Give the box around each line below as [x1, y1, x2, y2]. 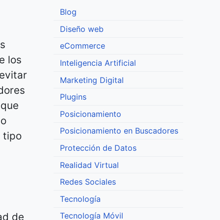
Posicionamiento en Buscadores [59, 126, 178, 136]
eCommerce [59, 41, 105, 51]
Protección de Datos [59, 142, 137, 153]
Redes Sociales [59, 177, 116, 187]
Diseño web [59, 24, 104, 34]
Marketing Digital [59, 75, 124, 85]
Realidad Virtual [59, 160, 119, 170]
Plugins [59, 92, 86, 102]
